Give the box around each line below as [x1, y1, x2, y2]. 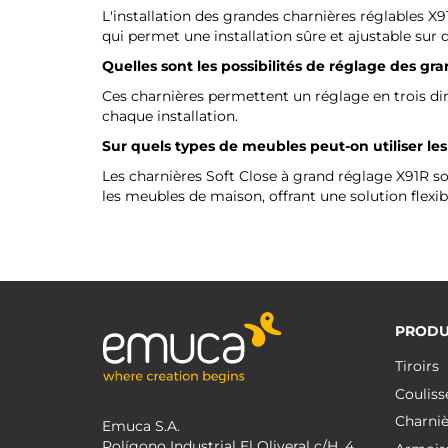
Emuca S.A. [102, 417, 180, 435]
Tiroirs [394, 357, 439, 375]
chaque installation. [102, 107, 238, 125]
